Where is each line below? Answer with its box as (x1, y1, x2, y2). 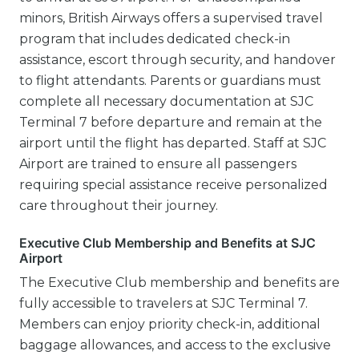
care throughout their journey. (19, 197, 218, 213)
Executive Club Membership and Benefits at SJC (19, 234, 316, 251)
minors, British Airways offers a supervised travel (19, 10, 323, 26)
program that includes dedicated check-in (19, 30, 290, 46)
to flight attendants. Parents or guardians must (19, 72, 321, 88)
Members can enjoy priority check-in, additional (19, 316, 321, 332)
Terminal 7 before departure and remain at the (19, 114, 322, 130)
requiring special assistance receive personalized (19, 176, 328, 192)
